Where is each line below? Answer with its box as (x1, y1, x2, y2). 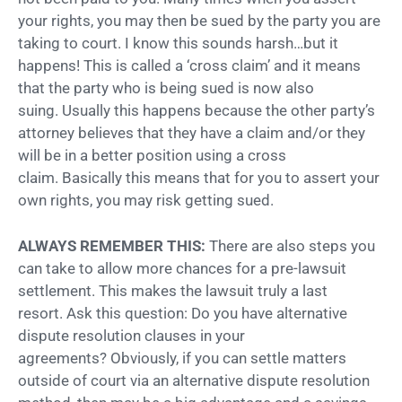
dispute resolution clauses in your (18, 326, 245, 345)
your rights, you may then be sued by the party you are (18, 12, 380, 31)
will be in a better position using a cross (18, 146, 286, 165)
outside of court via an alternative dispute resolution (18, 371, 370, 389)
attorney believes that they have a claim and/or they (18, 124, 365, 143)
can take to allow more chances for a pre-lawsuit (18, 258, 346, 277)
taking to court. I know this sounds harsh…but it (18, 34, 338, 53)
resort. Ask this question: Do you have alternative (18, 303, 347, 322)
